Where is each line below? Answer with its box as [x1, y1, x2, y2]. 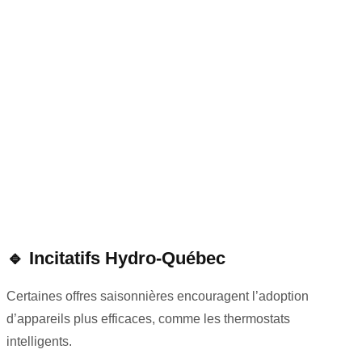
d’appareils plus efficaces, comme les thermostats [6, 312, 290, 326]
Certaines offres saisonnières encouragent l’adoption [6, 289, 309, 304]
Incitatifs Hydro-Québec [29, 248, 225, 269]
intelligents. [6, 335, 72, 349]
